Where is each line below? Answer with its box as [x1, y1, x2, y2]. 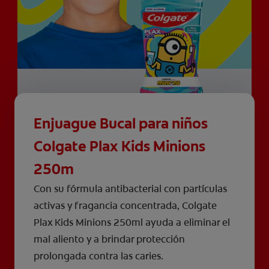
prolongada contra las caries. [34, 250, 163, 263]
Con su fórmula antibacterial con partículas [34, 183, 227, 196]
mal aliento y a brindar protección [34, 233, 185, 246]
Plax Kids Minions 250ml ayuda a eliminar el [34, 216, 230, 229]
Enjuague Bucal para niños [34, 114, 208, 134]
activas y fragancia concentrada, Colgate [34, 199, 217, 213]
